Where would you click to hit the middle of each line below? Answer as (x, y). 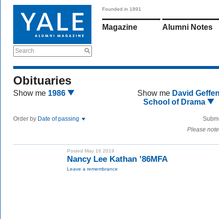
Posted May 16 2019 (91, 151)
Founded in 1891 (122, 9)
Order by (25, 119)
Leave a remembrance (92, 169)
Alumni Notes (187, 27)
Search (25, 51)
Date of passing (59, 119)
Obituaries (42, 80)
